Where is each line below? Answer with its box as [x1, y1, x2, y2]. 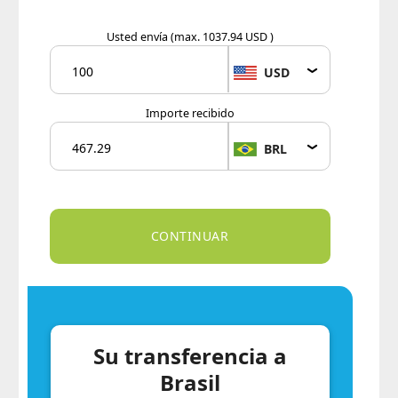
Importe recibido [145, 106, 235, 122]
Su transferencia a [92, 340, 287, 370]
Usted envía [106, 29, 171, 45]
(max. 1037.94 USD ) [170, 29, 274, 45]
